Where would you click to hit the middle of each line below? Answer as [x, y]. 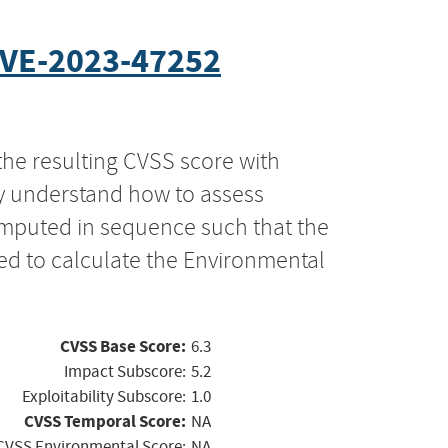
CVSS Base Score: [123, 346]
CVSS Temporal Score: [105, 421]
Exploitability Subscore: [104, 396]
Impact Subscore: [125, 371]
